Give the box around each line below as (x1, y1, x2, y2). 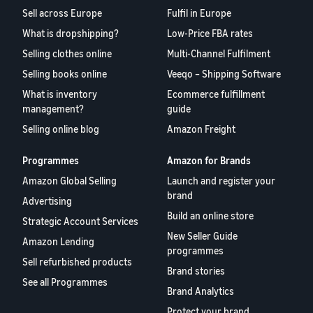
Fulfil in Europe (167, 7, 232, 20)
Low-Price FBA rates (167, 27, 254, 40)
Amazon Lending (22, 235, 94, 248)
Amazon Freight (167, 123, 236, 136)
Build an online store (167, 210, 254, 222)
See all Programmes (22, 276, 108, 289)
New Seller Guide (167, 230, 238, 242)
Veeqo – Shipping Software (167, 68, 282, 80)
